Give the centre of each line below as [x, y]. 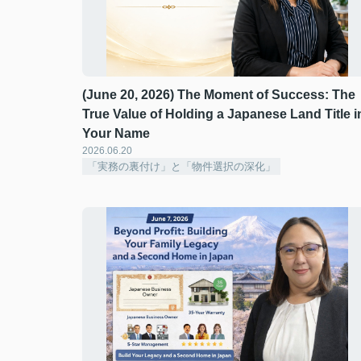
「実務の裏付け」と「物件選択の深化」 [181, 166]
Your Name [116, 133]
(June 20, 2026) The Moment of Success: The [219, 95]
